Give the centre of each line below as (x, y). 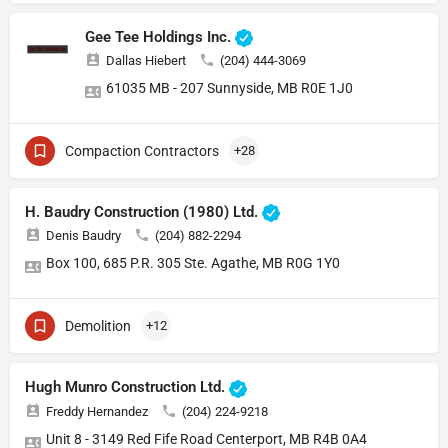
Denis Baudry (83, 236)
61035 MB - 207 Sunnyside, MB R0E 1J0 (229, 88)
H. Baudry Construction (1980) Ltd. (143, 212)
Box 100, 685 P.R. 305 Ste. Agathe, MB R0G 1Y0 (193, 263)
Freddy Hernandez (97, 411)
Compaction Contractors (142, 151)
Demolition (98, 326)
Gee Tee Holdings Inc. (160, 37)
